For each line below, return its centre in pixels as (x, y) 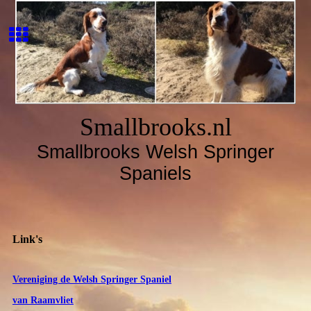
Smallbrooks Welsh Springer (155, 152)
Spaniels (155, 174)
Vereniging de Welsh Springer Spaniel (92, 280)
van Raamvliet (43, 301)
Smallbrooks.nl (155, 127)
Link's (27, 239)
